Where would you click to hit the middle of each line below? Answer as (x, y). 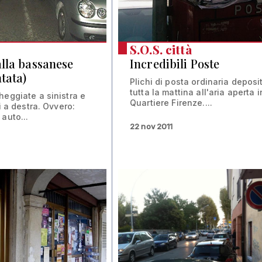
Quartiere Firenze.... (171, 103)
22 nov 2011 (151, 127)
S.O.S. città (161, 50)
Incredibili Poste (175, 64)
